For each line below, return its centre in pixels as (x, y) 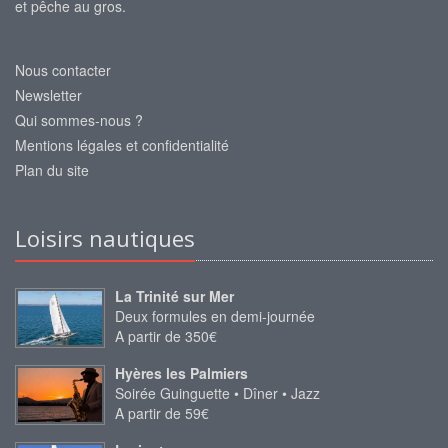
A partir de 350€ (166, 336)
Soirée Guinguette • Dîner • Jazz (217, 393)
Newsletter (48, 95)
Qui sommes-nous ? (79, 120)
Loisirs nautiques (105, 238)
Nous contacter (63, 70)
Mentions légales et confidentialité (122, 145)
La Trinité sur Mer (174, 296)
